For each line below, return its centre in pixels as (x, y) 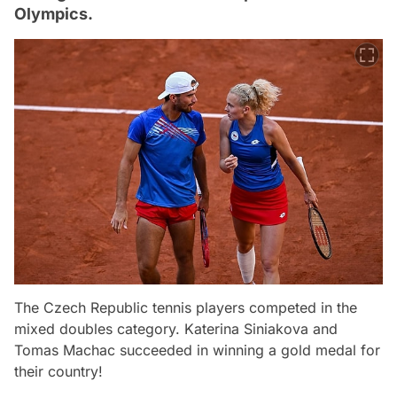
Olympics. (54, 13)
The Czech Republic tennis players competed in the (186, 307)
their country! (58, 371)
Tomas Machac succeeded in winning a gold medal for (197, 350)
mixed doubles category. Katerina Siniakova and (176, 328)
